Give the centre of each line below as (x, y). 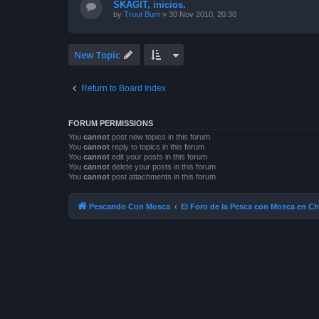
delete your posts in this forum (163, 166)
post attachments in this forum (163, 176)
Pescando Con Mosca (130, 207)
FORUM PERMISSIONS (111, 123)
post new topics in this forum (160, 136)
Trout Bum (142, 14)
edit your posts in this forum (158, 156)
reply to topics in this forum (157, 146)
